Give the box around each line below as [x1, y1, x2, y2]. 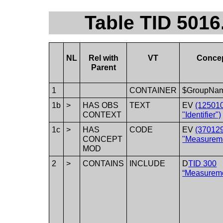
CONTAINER [129, 86, 177, 95]
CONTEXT [83, 110, 122, 119]
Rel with [88, 53, 118, 62]
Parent [91, 63, 116, 72]
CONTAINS [83, 159, 124, 168]
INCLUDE [129, 159, 166, 168]
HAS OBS [83, 101, 119, 110]
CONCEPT [83, 134, 123, 143]
